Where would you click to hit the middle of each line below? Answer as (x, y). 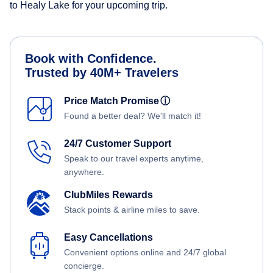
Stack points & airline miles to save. (132, 210)
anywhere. (84, 172)
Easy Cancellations (108, 238)
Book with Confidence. (91, 59)
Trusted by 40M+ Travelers (102, 73)
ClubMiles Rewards (108, 195)
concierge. (84, 266)
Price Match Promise (114, 101)
